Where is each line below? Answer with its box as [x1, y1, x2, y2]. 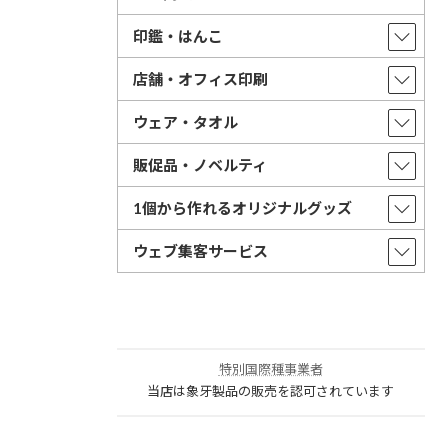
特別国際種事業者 [218, 360, 323, 377]
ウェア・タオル [133, 113, 238, 132]
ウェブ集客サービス [133, 242, 268, 261]
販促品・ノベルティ [133, 156, 267, 175]
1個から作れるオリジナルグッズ [133, 199, 352, 218]
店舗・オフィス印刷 [133, 70, 268, 89]
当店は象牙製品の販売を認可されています [147, 382, 395, 399]
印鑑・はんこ [133, 27, 223, 46]
